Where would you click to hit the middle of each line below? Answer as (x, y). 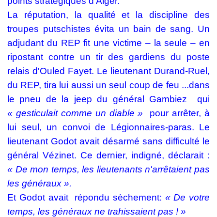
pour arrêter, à (178, 113)
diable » (128, 113)
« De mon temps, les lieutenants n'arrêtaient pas (108, 169)
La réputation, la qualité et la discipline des (108, 15)
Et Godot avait (38, 197)
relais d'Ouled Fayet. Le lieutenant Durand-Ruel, (108, 71)
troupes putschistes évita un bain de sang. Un (108, 29)
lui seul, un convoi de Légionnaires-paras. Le (108, 127)
